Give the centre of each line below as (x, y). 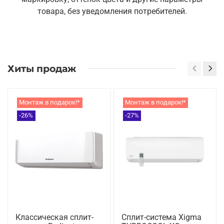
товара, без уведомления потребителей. (112, 11)
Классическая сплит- (54, 217)
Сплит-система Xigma (161, 217)
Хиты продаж (42, 68)
